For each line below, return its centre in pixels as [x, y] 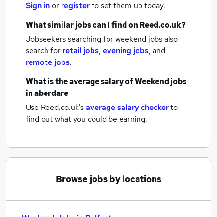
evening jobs [126, 51]
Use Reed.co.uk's [55, 107]
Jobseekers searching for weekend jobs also [102, 39]
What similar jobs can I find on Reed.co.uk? [106, 25]
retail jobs [81, 51]
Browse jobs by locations [108, 179]
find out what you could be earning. [86, 119]
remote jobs [48, 62]
